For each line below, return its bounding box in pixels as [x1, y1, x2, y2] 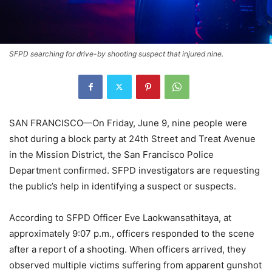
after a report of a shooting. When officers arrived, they [9, 243, 246, 255]
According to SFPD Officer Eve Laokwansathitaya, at [9, 211, 231, 223]
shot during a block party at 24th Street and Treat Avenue [9, 132, 256, 144]
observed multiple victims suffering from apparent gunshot [9, 259, 262, 271]
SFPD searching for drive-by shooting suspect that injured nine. [9, 49, 223, 58]
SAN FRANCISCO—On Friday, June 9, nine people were [9, 117, 247, 129]
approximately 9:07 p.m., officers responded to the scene [9, 227, 254, 239]
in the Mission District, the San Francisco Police [9, 148, 214, 160]
